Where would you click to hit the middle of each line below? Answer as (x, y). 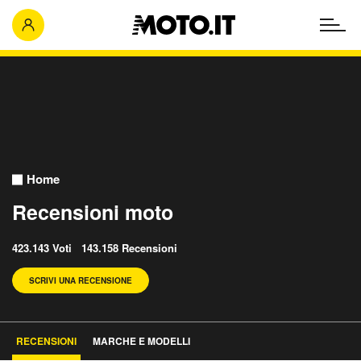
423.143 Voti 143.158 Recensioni (95, 248)
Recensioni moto (93, 212)
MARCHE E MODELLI (141, 341)
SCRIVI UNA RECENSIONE (81, 280)
